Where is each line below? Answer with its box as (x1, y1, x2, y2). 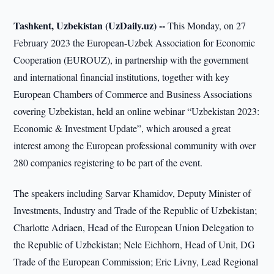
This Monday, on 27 (165, 19, 246, 32)
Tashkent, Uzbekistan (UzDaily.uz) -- (13, 18, 166, 32)
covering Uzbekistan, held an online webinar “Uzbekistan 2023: (13, 105, 260, 117)
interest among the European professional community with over (13, 139, 256, 152)
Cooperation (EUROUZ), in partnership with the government (13, 53, 249, 66)
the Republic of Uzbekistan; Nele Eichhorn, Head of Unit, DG (13, 238, 256, 251)
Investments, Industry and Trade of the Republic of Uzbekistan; (13, 204, 257, 217)
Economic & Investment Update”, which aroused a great (13, 122, 231, 135)
